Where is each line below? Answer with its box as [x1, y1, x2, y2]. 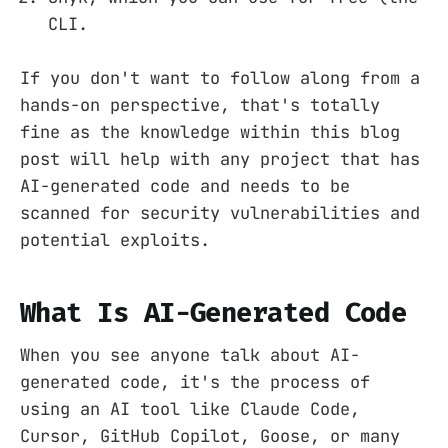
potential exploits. [20, 229, 210, 252]
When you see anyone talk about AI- [20, 344, 360, 367]
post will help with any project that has [20, 148, 420, 171]
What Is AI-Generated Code [20, 296, 407, 329]
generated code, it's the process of [20, 371, 370, 394]
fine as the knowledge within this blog [20, 121, 400, 144]
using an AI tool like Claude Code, [20, 398, 360, 421]
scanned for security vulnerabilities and [20, 202, 420, 225]
